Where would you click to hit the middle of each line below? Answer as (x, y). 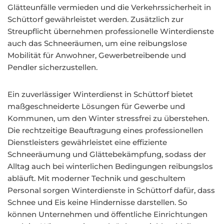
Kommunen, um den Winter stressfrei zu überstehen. (108, 118)
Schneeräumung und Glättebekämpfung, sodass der (107, 154)
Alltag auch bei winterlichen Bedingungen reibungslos (110, 166)
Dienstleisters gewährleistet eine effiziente (87, 142)
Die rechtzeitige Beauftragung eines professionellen (105, 130)
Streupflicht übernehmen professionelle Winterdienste (111, 31)
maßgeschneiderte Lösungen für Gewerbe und (96, 106)
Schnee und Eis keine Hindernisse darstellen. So (97, 202)
